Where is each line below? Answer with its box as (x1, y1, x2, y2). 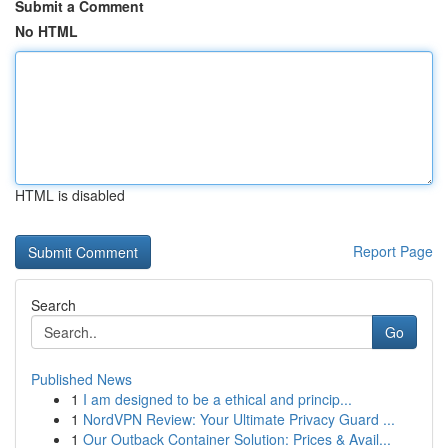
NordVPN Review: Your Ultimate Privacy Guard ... (83, 409, 395, 429)
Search (31, 295, 76, 315)
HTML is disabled (15, 185, 125, 205)
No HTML (15, 21, 78, 41)
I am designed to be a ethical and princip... (83, 389, 352, 409)
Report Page (353, 241, 433, 261)
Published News (31, 369, 132, 389)
